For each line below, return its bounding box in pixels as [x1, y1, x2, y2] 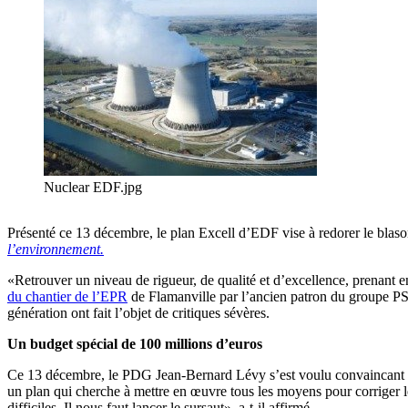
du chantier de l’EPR [7, 289, 127, 305]
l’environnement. [7, 241, 104, 258]
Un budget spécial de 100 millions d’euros [7, 336, 262, 352]
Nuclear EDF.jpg [44, 179, 142, 196]
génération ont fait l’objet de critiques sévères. [7, 305, 270, 321]
